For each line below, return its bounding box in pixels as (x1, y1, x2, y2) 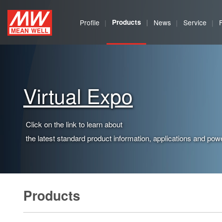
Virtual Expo (23, 80, 133, 110)
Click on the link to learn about (26, 118, 122, 129)
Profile (80, 17, 100, 27)
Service (183, 17, 207, 27)
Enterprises (7, 52, 89, 73)
